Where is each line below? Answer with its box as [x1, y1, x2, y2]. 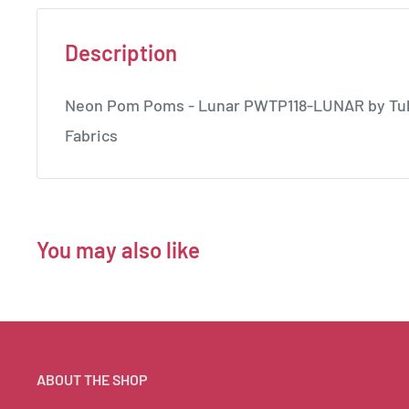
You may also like [37, 236, 200, 263]
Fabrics [65, 124, 118, 145]
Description [65, 39, 177, 67]
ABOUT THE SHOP [37, 370, 148, 388]
